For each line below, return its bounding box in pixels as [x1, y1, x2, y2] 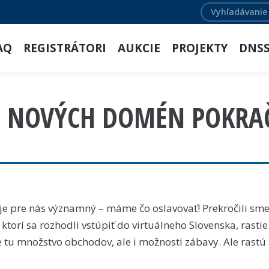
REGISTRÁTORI [23, 40, 107, 56]
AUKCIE [118, 40, 161, 56]
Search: [201, 2, 235, 16]
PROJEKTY [172, 40, 228, 56]
